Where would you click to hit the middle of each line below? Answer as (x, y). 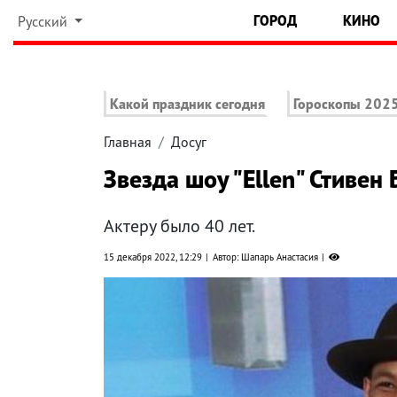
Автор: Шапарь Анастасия (265, 257)
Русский (44, 21)
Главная (128, 142)
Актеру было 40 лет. (179, 226)
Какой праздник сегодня (187, 104)
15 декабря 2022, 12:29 (153, 257)
